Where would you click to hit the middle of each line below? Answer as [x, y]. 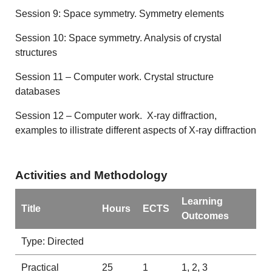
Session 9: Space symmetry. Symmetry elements [120, 14]
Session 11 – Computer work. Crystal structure [115, 77]
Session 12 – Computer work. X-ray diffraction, [116, 116]
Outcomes [205, 216]
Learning [202, 201]
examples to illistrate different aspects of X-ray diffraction [136, 131]
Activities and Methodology [92, 175]
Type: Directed [52, 241]
